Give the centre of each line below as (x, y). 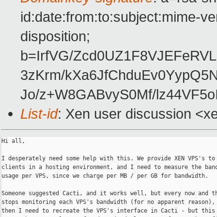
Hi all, (13, 141)
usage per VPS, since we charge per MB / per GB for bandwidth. (105, 176)
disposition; (55, 36)
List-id (39, 114)
